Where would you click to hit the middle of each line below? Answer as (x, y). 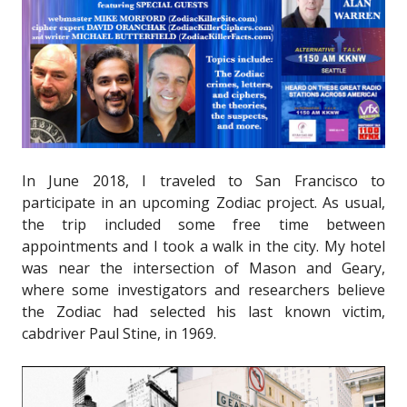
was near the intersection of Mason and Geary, (203, 268)
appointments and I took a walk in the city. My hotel (203, 247)
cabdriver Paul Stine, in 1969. (119, 334)
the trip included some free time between (203, 225)
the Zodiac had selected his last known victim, (203, 312)
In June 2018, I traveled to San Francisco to (203, 181)
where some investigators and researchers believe (203, 290)
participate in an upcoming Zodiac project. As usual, (203, 203)
